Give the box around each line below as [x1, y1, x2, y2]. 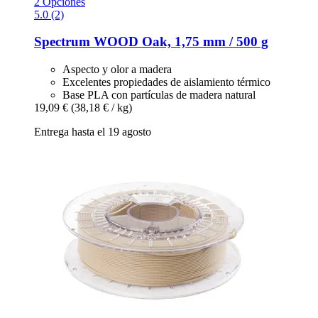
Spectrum [34, 34, 90, 50]
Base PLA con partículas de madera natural [62, 89, 256, 102]
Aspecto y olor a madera [62, 63, 172, 76]
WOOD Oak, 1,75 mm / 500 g [90, 34, 268, 50]
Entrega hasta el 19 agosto [34, 126, 151, 138]
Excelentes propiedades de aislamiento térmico [62, 76, 270, 89]
